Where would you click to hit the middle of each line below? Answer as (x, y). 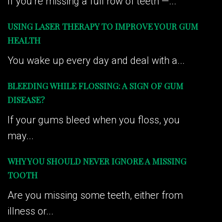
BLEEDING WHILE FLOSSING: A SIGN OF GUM (95, 85)
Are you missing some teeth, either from (95, 195)
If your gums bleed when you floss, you (94, 120)
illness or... (30, 211)
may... (21, 136)
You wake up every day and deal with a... (96, 60)
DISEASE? (26, 99)
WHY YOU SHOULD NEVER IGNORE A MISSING (97, 161)
